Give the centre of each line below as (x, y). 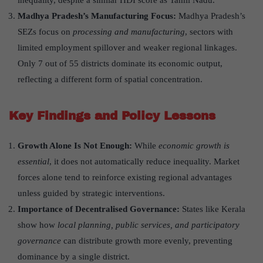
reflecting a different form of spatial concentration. (110, 80)
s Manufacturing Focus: (132, 16)
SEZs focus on (45, 32)
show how (38, 225)
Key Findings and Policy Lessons (112, 116)
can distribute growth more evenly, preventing (147, 241)
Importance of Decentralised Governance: (100, 209)
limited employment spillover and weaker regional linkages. (127, 48)
